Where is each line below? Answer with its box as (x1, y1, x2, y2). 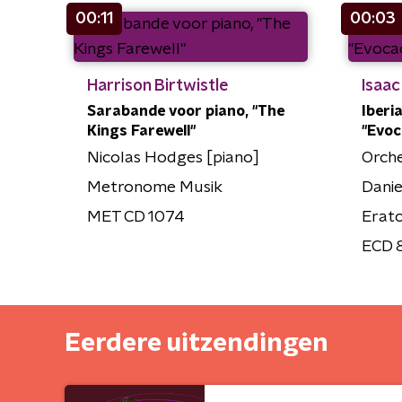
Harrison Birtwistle (87, 77, 229, 94)
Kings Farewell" (87, 123, 196, 138)
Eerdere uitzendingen (65, 330, 328, 356)
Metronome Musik (87, 179, 223, 196)
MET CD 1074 (87, 208, 185, 225)
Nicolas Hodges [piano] (87, 149, 259, 166)
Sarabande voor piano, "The (87, 103, 284, 118)
